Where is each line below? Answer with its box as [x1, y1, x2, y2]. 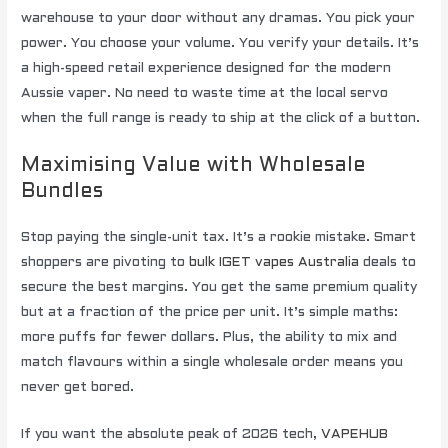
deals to [359, 255, 417, 269]
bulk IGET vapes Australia [189, 255, 360, 269]
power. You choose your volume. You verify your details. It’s [21, 37, 420, 50]
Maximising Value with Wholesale [21, 156, 367, 175]
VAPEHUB [321, 427, 389, 441]
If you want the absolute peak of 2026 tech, [21, 427, 322, 441]
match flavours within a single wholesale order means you [21, 355, 404, 369]
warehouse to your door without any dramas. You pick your [21, 12, 416, 25]
